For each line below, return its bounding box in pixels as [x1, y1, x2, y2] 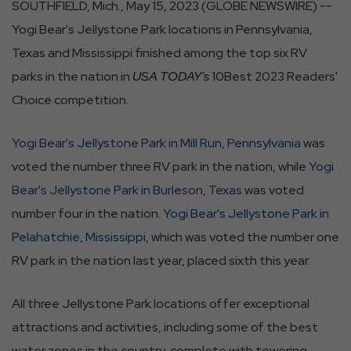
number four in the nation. [12, 205, 163, 222]
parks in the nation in [12, 68, 132, 85]
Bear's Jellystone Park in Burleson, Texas [12, 182, 242, 198]
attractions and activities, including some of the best [12, 319, 318, 335]
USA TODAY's [132, 68, 209, 85]
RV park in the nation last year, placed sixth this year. [12, 252, 310, 269]
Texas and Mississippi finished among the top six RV [12, 45, 307, 61]
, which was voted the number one [146, 229, 339, 245]
